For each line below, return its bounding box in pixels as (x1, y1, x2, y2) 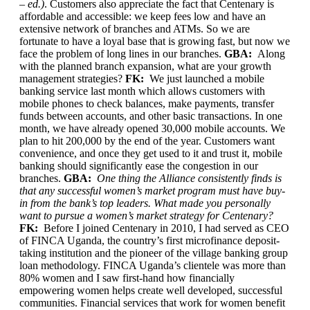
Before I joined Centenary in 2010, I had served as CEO (38, 221, 289, 234)
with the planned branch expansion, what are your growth (19, 60, 271, 72)
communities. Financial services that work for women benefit (19, 296, 285, 309)
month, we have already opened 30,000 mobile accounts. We (19, 122, 285, 134)
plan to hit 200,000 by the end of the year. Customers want (19, 134, 275, 147)
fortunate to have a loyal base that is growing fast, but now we (19, 35, 290, 47)
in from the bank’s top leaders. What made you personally (19, 197, 271, 209)
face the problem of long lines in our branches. (19, 47, 224, 60)
